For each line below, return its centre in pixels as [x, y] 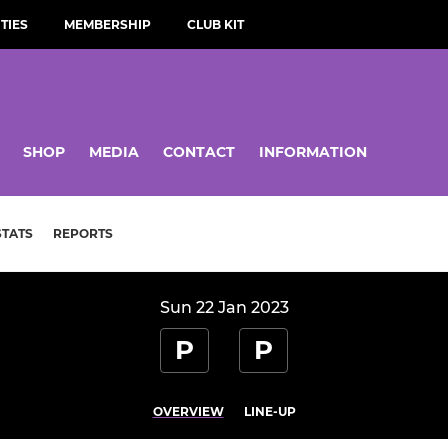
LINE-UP [269, 412]
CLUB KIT [215, 24]
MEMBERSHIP [107, 24]
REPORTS [83, 234]
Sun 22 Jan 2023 [224, 308]
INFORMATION [313, 151]
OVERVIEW [188, 412]
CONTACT [199, 151]
